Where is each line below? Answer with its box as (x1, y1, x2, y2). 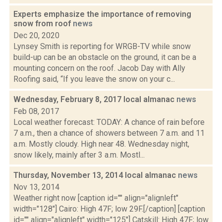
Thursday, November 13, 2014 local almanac (13, 170, 178, 180)
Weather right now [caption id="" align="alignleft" (13, 193, 178, 203)
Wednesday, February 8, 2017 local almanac (13, 95, 176, 104)
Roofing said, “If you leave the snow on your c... (13, 74, 175, 84)
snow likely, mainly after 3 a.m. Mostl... (13, 150, 145, 160)
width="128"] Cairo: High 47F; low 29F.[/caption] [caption (13, 204, 205, 214)
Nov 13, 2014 (13, 182, 59, 192)
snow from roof (13, 19, 73, 28)
